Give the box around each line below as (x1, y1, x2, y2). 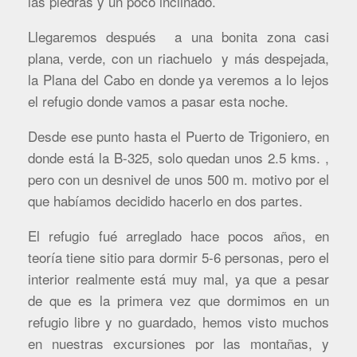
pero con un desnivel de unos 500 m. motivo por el (28, 168, 329, 189)
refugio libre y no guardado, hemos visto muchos (28, 311, 329, 331)
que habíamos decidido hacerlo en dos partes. (28, 190, 303, 210)
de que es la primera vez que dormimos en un (28, 289, 329, 310)
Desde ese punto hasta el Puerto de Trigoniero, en (28, 125, 329, 146)
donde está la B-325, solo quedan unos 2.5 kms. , (28, 147, 329, 167)
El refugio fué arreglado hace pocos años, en (28, 225, 329, 245)
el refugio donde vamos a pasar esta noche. (28, 90, 288, 111)
